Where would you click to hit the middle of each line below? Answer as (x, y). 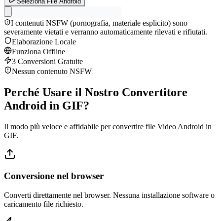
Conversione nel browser (54, 176)
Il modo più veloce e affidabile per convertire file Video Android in (108, 126)
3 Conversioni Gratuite (47, 61)
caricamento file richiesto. (44, 204)
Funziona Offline (38, 51)
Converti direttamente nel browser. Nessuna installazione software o (109, 195)
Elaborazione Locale (44, 41)
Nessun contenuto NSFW (52, 71)
